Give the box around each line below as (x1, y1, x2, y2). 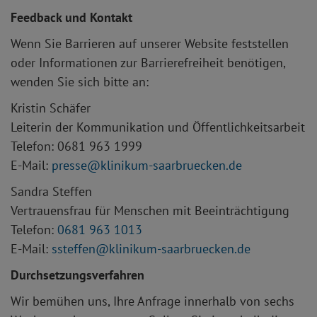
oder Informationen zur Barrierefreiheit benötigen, (11, 54, 285, 71)
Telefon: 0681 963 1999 (11, 138, 142, 154)
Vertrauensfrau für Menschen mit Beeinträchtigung (11, 202, 289, 219)
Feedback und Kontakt (11, 9, 132, 25)
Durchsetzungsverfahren (11, 267, 144, 283)
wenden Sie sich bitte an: (11, 74, 149, 90)
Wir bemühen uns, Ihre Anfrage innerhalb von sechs (11, 293, 294, 309)
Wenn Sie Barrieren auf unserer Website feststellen (11, 35, 289, 52)
